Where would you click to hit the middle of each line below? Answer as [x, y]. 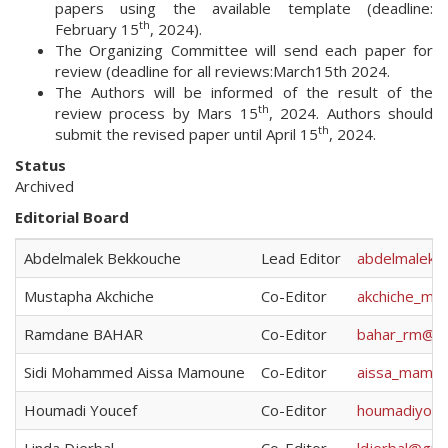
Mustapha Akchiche [89, 296]
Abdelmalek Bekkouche [102, 258]
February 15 [97, 29]
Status [40, 165]
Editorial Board [72, 217]
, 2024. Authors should [351, 113]
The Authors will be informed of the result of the [244, 92]
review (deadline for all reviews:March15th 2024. [222, 71]
